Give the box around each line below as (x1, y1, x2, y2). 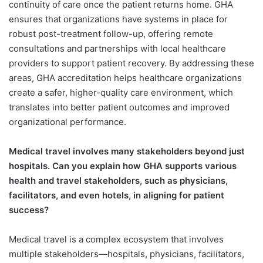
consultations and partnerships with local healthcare (9, 42, 226, 54)
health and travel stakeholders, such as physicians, (9, 174, 228, 186)
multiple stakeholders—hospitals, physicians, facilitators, (9, 248, 244, 259)
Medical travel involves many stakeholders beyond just (9, 145, 245, 157)
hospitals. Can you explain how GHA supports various (9, 160, 237, 171)
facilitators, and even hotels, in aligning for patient (9, 189, 224, 201)
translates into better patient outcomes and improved (9, 101, 230, 113)
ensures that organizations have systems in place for (9, 13, 228, 25)
